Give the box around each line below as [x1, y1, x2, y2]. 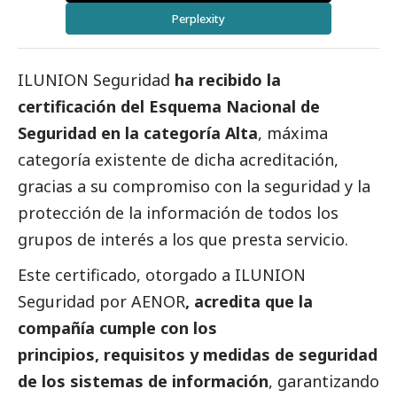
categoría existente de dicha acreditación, [18, 149, 339, 171]
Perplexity [172, 11, 225, 27]
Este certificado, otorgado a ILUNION [18, 264, 306, 286]
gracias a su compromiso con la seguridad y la [18, 175, 370, 198]
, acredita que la [185, 291, 313, 313]
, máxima [258, 122, 328, 144]
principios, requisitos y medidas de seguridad [18, 344, 378, 366]
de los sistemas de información [18, 370, 269, 393]
